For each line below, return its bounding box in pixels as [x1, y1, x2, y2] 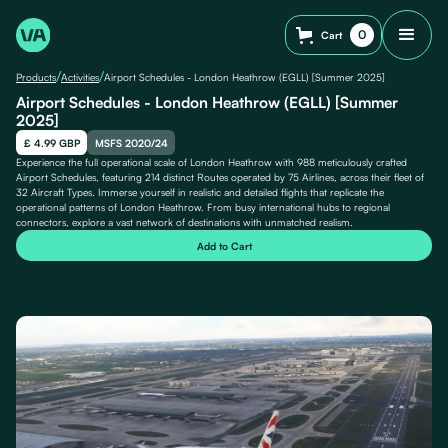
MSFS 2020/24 [94, 136, 168, 149]
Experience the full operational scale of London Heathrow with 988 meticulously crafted [16, 156, 407, 169]
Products [16, 70, 56, 83]
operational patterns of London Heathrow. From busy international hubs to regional [16, 201, 390, 214]
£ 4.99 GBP [23, 136, 80, 149]
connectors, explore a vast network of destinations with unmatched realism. [16, 216, 353, 229]
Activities [61, 70, 99, 83]
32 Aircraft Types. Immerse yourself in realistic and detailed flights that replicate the [16, 186, 384, 199]
